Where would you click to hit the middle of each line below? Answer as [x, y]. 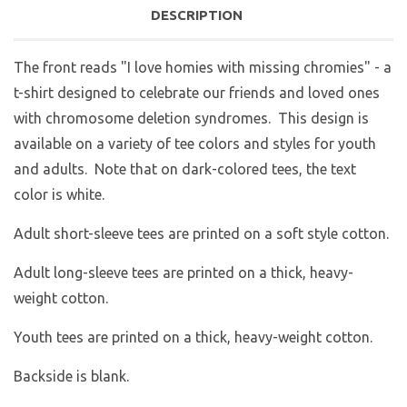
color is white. [59, 194]
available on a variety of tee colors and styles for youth [195, 143]
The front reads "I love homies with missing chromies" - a [203, 67]
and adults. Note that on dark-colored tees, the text [185, 169]
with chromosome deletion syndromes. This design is [191, 118]
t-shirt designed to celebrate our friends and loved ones [197, 92]
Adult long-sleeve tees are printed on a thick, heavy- [184, 272]
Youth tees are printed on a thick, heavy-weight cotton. [193, 337]
